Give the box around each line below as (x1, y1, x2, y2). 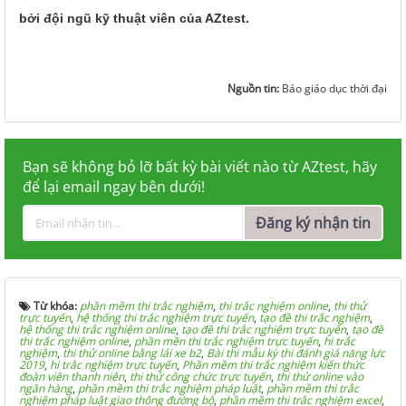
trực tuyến (19, 309, 71, 325)
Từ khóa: (34, 297, 80, 314)
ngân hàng (19, 380, 72, 396)
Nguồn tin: (227, 80, 282, 96)
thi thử (333, 297, 366, 314)
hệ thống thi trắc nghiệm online (19, 321, 176, 337)
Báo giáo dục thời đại (282, 80, 387, 96)
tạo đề (352, 321, 383, 337)
